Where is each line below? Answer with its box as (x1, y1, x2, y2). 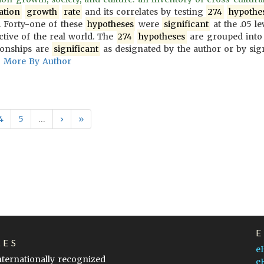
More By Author (4, 56, 72, 67)
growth (26, 6, 57, 17)
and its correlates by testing (81, 6, 206, 17)
